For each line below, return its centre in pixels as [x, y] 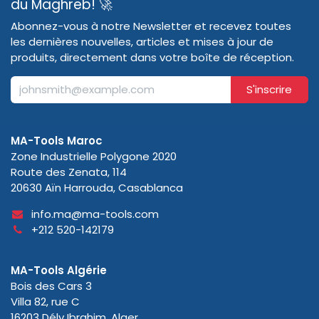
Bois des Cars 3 [51, 286]
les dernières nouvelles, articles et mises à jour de [142, 41]
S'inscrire [270, 89]
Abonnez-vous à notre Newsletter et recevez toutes [151, 26]
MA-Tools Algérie [59, 271]
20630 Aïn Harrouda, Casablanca [97, 188]
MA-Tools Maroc [57, 141]
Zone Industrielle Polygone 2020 [94, 157]
